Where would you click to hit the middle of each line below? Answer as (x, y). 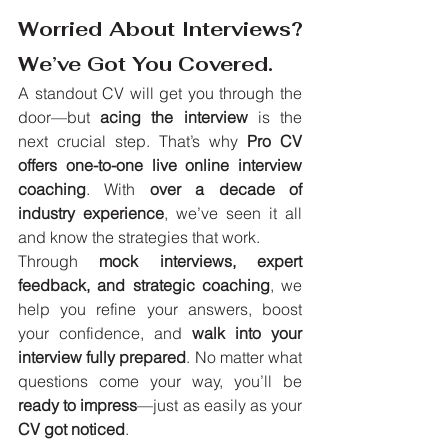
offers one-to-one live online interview (160, 165)
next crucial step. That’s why (132, 141)
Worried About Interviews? (160, 29)
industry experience (91, 213)
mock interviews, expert (201, 261)
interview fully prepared (102, 357)
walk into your (247, 333)
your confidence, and (105, 333)
